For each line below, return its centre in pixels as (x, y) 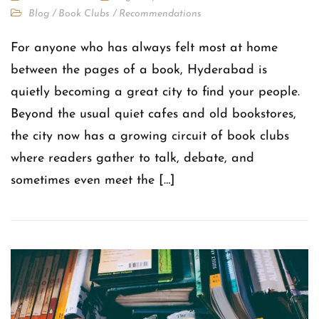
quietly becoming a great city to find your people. (155, 92)
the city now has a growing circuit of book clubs (150, 136)
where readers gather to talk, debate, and (132, 158)
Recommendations (160, 14)
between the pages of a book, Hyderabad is (139, 70)
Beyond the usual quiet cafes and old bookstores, (153, 114)
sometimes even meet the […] (93, 180)
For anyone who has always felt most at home (144, 48)
